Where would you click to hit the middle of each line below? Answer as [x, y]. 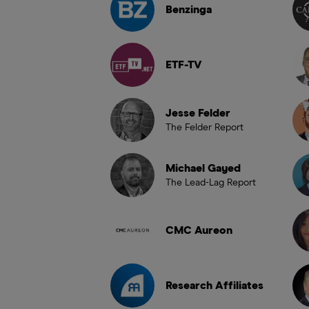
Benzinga [189, 10]
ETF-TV [184, 65]
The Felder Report [205, 128]
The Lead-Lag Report [211, 183]
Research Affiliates [215, 286]
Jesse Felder [198, 113]
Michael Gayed [203, 169]
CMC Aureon [199, 231]
